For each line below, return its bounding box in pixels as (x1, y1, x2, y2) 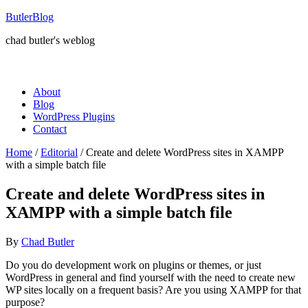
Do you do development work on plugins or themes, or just (5, 258, 261, 271)
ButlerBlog (5, 11, 54, 23)
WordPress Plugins (33, 111, 115, 122)
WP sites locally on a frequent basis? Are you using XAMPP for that (5, 283, 301, 296)
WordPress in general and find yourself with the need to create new (5, 271, 296, 283)
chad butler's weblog (5, 34, 95, 46)
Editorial (41, 146, 78, 158)
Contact (33, 123, 67, 135)
